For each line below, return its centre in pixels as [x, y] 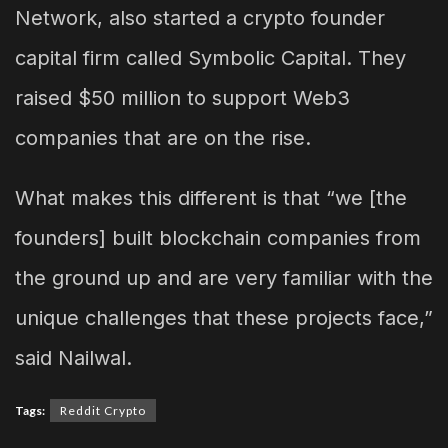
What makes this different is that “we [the [211, 197]
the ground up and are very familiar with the [224, 277]
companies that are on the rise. [163, 137]
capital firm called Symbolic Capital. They [210, 57]
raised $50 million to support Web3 [182, 97]
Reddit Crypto [103, 410]
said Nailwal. [73, 357]
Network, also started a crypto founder [200, 17]
